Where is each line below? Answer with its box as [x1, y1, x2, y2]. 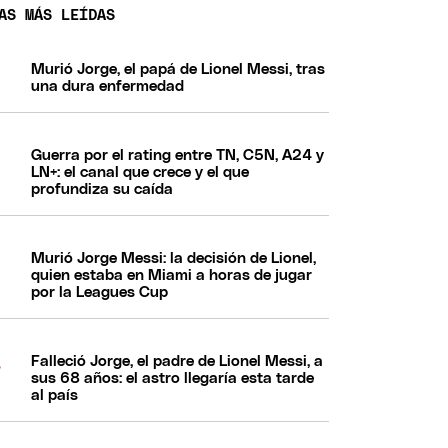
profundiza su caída [31, 181, 174, 197]
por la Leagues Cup [31, 284, 169, 300]
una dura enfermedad [31, 78, 185, 94]
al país [31, 387, 79, 403]
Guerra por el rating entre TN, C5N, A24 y [31, 147, 325, 163]
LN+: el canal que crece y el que [31, 164, 250, 180]
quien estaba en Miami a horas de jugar [31, 267, 313, 283]
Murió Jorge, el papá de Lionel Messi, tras [31, 61, 326, 77]
